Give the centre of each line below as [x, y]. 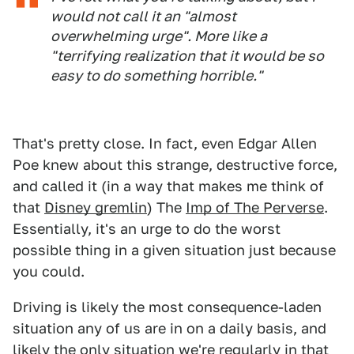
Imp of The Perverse [255, 207]
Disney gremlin [96, 207]
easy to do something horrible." [156, 75]
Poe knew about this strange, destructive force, [175, 165]
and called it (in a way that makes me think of [168, 186]
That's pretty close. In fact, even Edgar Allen [165, 143]
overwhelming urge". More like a [159, 36]
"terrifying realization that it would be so [187, 56]
